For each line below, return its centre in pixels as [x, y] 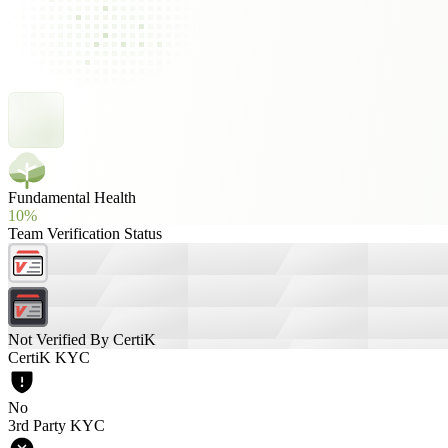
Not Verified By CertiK [82, 339]
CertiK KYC [49, 357]
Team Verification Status [85, 233]
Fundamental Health [72, 197]
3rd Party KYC [56, 425]
